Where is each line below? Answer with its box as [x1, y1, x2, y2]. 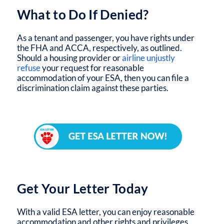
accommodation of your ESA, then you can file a [16, 72, 189, 83]
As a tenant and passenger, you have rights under [16, 32, 194, 43]
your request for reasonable [40, 62, 144, 73]
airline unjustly [120, 52, 175, 63]
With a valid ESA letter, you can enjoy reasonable [16, 206, 194, 217]
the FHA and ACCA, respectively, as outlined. [16, 42, 182, 53]
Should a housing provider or [16, 52, 120, 63]
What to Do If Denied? [16, 6, 149, 22]
